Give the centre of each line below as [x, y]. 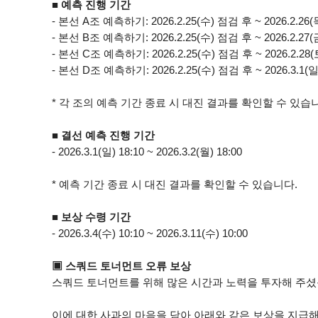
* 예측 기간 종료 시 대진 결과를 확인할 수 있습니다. [174, 184]
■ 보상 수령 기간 [91, 217]
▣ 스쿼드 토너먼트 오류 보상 [121, 266]
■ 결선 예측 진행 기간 [103, 135]
